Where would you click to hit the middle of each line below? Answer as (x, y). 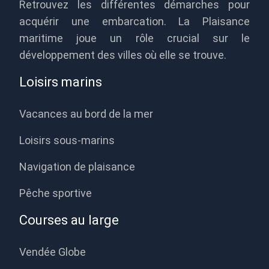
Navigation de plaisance (77, 167)
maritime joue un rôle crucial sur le (134, 38)
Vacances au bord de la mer (86, 114)
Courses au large (69, 220)
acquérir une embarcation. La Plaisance (134, 21)
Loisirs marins (61, 82)
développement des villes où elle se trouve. (123, 55)
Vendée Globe (53, 252)
